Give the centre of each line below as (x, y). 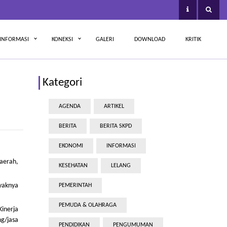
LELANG (121, 166)
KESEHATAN (73, 166)
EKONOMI (71, 146)
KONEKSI (62, 39)
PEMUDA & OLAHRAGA (88, 205)
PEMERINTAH (75, 185)
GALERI (105, 39)
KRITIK (193, 39)
